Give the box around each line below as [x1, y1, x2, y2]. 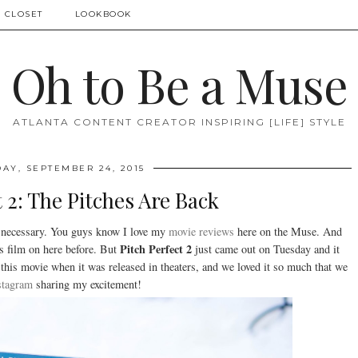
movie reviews [168, 224, 234, 240]
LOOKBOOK [74, 9, 132, 19]
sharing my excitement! [32, 276, 141, 292]
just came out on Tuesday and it [194, 241, 340, 257]
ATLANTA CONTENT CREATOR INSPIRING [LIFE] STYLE [12, 116, 346, 129]
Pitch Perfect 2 [119, 241, 195, 258]
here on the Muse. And [233, 224, 342, 240]
